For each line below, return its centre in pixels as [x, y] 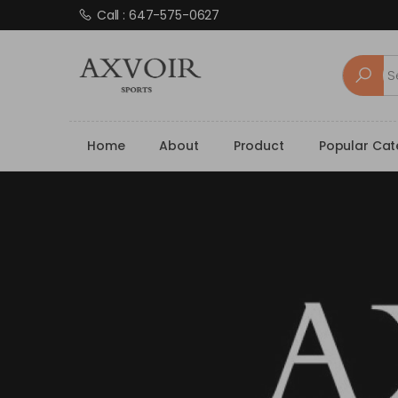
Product [259, 146]
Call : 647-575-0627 [158, 15]
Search [364, 61]
